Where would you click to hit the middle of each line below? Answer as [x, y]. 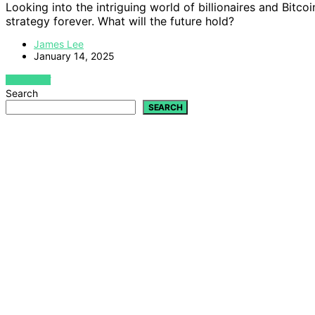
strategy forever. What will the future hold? [120, 21]
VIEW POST [28, 79]
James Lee [59, 44]
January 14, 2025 [74, 56]
